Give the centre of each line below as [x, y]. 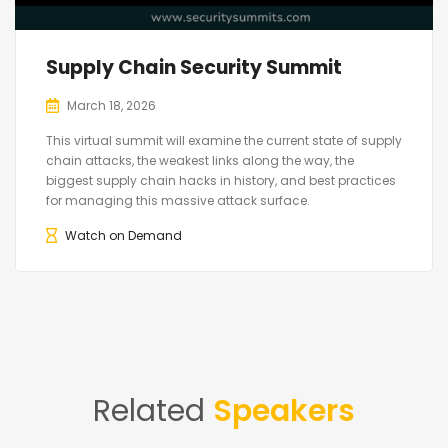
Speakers [284, 410]
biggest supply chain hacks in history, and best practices [221, 180]
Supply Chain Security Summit [194, 67]
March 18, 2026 [111, 105]
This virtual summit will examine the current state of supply [224, 140]
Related [153, 410]
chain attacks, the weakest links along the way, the [200, 160]
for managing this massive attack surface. [178, 200]
